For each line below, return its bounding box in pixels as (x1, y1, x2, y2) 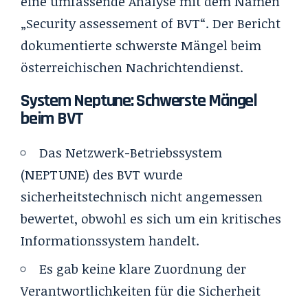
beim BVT (21, 107, 84, 130)
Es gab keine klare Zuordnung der (39, 259, 246, 278)
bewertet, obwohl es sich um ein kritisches (21, 209, 281, 228)
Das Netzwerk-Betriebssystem (39, 143, 222, 162)
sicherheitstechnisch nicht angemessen (21, 187, 263, 206)
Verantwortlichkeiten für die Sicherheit (21, 281, 261, 300)
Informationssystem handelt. (21, 231, 199, 250)
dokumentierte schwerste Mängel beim (21, 36, 261, 54)
